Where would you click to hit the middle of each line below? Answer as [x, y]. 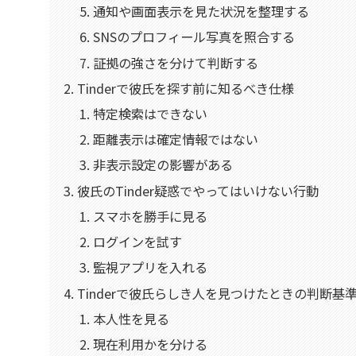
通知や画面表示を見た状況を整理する [201, 12]
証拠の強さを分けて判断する [175, 62]
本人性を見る [131, 318]
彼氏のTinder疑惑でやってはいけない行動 [198, 190]
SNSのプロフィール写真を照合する [193, 37]
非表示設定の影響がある [163, 165]
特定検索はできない [150, 113]
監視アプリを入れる [150, 267]
